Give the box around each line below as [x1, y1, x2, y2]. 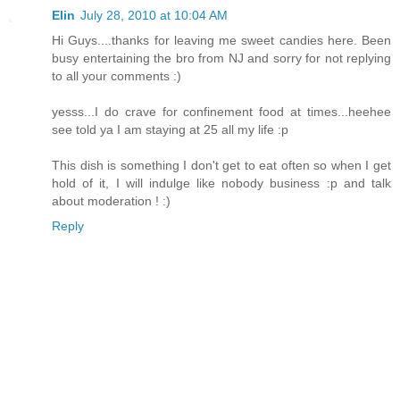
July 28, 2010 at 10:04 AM [80, 8, 228, 23]
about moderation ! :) [52, 194, 171, 209]
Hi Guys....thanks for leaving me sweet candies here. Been [52, 33, 391, 48]
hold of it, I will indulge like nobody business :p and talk [52, 176, 391, 191]
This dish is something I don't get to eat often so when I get [52, 158, 391, 173]
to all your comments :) [52, 69, 181, 84]
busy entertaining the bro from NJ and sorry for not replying [52, 51, 391, 66]
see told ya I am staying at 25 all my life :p [52, 122, 288, 137]
